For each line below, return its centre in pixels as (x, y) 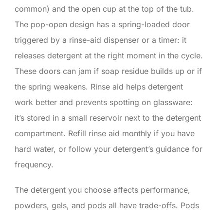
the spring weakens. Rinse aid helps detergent (99, 86)
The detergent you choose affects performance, (102, 190)
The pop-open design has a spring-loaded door (102, 24)
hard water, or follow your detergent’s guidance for (109, 149)
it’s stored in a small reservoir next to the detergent (108, 118)
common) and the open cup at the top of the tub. (104, 9)
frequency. (34, 164)
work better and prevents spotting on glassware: (104, 102)
